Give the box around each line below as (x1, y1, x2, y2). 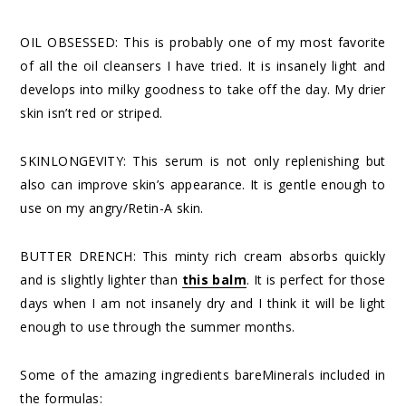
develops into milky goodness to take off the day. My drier (20, 80, 386, 98)
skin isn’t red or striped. (20, 103, 163, 121)
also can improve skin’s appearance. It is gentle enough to (20, 175, 386, 193)
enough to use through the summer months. (20, 317, 295, 335)
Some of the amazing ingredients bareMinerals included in (20, 365, 386, 383)
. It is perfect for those (246, 270, 386, 288)
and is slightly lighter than (20, 270, 182, 288)
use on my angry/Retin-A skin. (20, 198, 204, 217)
